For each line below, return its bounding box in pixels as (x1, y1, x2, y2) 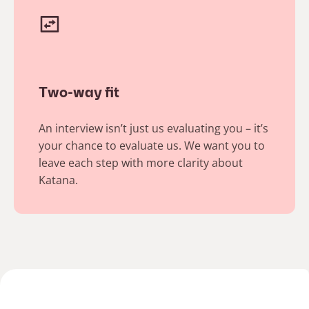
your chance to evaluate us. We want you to (39, 137, 265, 153)
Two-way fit (39, 86, 119, 101)
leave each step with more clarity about (39, 154, 243, 170)
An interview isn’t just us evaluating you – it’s (39, 120, 268, 136)
